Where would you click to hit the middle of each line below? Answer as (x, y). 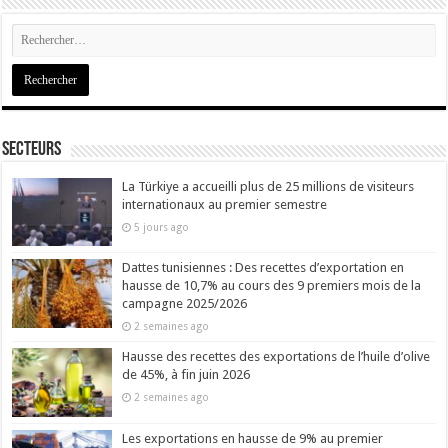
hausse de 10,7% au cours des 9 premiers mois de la (272, 286)
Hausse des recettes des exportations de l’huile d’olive (276, 357)
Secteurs (32, 150)
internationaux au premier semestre (225, 205)
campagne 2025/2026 (185, 304)
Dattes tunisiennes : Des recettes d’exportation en (263, 268)
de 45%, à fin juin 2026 (186, 375)
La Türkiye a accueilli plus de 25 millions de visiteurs (268, 187)
